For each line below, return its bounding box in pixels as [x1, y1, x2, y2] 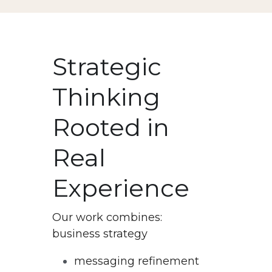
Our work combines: [52, 210, 162, 224]
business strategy [52, 226, 148, 240]
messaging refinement [74, 254, 199, 268]
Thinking [52, 81, 160, 112]
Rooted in [52, 112, 169, 142]
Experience [52, 172, 189, 203]
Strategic [52, 51, 161, 81]
